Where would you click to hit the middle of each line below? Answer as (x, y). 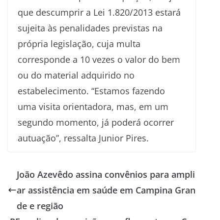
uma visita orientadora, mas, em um (93, 106)
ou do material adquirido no (76, 75)
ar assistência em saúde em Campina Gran (106, 190)
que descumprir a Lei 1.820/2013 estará (99, 12)
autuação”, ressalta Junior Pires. (83, 138)
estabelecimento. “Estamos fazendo (91, 91)
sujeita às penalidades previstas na (90, 28)
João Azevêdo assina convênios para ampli (106, 174)
